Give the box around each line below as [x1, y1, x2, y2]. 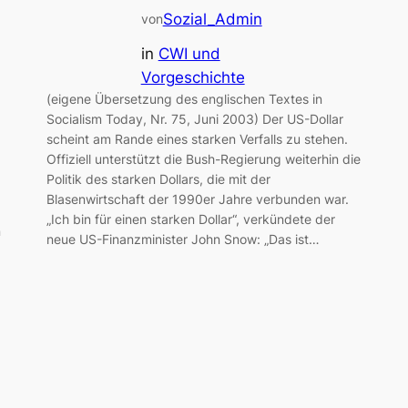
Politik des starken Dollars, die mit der [46, 171, 270, 188]
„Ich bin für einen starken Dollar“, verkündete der [46, 211, 335, 228]
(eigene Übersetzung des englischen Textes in [46, 91, 322, 107]
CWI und [158, 45, 220, 64]
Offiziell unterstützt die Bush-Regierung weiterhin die [46, 151, 361, 168]
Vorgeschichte [140, 68, 245, 87]
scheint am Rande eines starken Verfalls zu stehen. [46, 131, 348, 148]
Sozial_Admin [162, 9, 262, 28]
